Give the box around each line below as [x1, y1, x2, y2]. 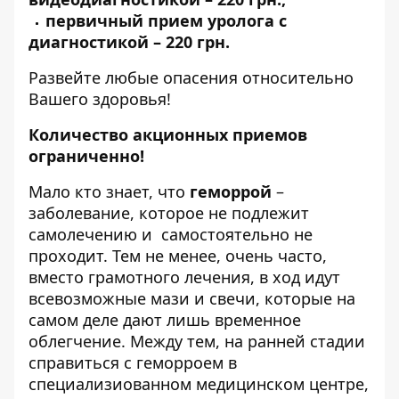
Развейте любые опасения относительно [28, 67, 354, 88]
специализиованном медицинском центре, [28, 373, 369, 395]
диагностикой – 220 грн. [28, 31, 230, 53]
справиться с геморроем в [28, 352, 237, 373]
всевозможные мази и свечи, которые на [28, 288, 355, 309]
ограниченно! [28, 145, 144, 167]
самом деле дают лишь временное [28, 309, 301, 330]
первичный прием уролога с [45, 10, 287, 31]
